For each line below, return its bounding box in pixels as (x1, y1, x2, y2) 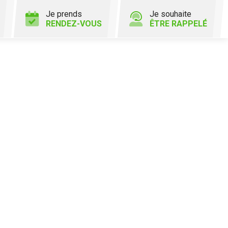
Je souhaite (150, 9, 191, 19)
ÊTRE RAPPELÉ (150, 19, 207, 28)
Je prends (46, 9, 82, 19)
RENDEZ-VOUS (46, 19, 102, 28)
